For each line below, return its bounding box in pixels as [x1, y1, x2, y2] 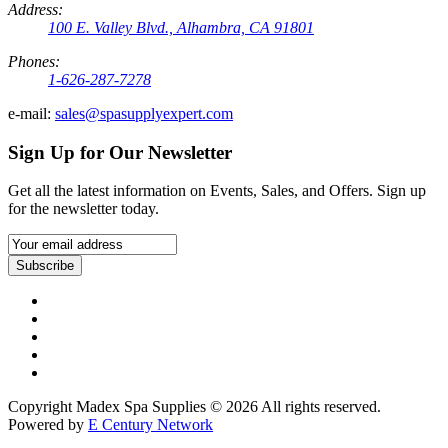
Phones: [8, 52, 60, 70]
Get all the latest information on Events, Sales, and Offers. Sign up [8, 182, 426, 200]
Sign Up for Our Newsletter [8, 141, 232, 163]
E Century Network [88, 416, 213, 434]
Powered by [8, 416, 88, 434]
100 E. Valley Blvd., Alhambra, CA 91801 [48, 18, 314, 36]
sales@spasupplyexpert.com [55, 104, 233, 122]
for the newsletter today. [8, 200, 159, 218]
